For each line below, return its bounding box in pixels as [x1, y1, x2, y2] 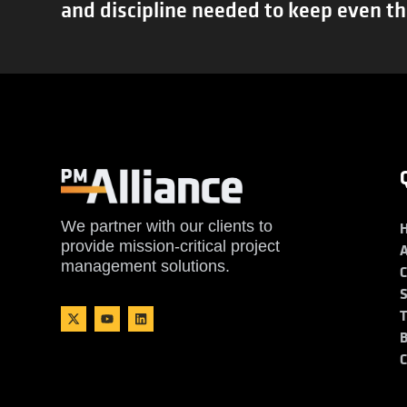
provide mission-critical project [61, 236, 281, 255]
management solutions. [61, 256, 231, 275]
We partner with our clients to [61, 216, 273, 235]
